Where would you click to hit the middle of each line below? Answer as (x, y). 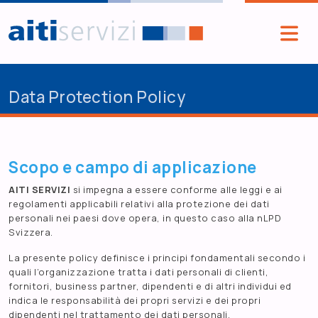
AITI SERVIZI (39, 190)
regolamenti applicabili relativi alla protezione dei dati (139, 204)
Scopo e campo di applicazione (133, 168)
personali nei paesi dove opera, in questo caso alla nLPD (145, 218)
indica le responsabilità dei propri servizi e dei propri (135, 301)
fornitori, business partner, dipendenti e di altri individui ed (150, 286)
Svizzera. (31, 232)
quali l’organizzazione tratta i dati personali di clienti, (138, 272)
